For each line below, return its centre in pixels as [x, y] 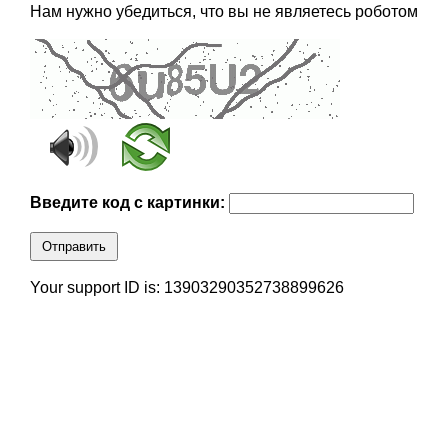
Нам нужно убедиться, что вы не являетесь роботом [223, 12]
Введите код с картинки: [129, 203]
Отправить [73, 247]
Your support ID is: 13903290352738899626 [186, 288]
